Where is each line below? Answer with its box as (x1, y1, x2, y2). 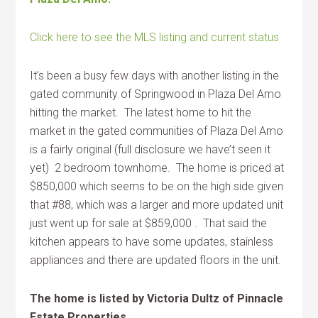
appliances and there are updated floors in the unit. (30, 253, 282, 267)
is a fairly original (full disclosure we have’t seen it (30, 142, 271, 156)
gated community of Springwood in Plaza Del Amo (30, 87, 282, 101)
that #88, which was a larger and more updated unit (30, 197, 284, 212)
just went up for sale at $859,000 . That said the (30, 216, 268, 230)
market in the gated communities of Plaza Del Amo (30, 124, 284, 138)
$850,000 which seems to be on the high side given (30, 179, 284, 193)
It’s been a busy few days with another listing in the (30, 68, 280, 82)
